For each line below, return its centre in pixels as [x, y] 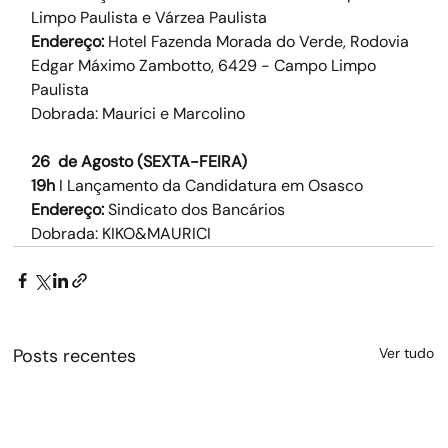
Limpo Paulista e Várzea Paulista [148, 18]
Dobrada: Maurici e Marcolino [137, 114]
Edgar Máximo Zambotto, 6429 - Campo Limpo [205, 66]
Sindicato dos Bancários [194, 210]
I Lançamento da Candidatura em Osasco [208, 186]
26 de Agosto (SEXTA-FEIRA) [138, 162]
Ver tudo [406, 353]
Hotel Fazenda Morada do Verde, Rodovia [258, 42]
